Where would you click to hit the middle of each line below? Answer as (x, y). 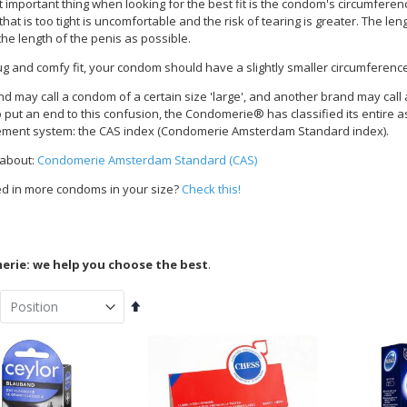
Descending (173, 319)
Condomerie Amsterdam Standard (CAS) (147, 159)
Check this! (211, 189)
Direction (164, 337)
